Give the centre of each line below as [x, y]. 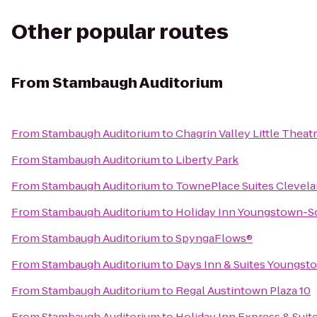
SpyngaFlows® [214, 238]
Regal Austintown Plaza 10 [243, 290]
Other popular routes [120, 32]
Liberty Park [207, 160]
